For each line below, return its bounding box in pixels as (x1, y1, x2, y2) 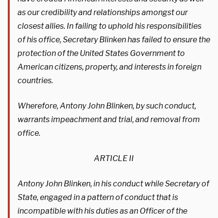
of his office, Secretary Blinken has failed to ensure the (18, 35, 210, 44)
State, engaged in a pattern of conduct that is (18, 192, 178, 202)
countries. (18, 75, 53, 85)
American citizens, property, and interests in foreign (18, 62, 201, 72)
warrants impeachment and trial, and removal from (18, 114, 200, 124)
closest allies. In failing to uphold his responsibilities (18, 21, 201, 31)
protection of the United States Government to (18, 48, 185, 58)
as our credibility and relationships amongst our (18, 7, 188, 17)
